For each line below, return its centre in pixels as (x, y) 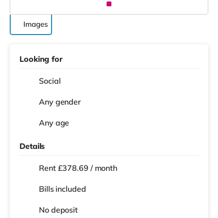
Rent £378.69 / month (78, 168)
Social (50, 81)
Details (32, 146)
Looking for (41, 59)
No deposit (58, 209)
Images (36, 24)
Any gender (60, 101)
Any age (54, 122)
